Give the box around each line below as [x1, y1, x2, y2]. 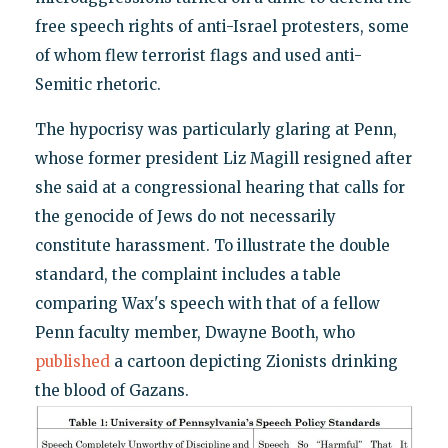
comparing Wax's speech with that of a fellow [34, 293, 380, 313]
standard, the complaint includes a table [34, 264, 341, 284]
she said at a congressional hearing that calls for [34, 177, 405, 197]
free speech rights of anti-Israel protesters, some [34, 16, 409, 36]
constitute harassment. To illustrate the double [34, 235, 390, 255]
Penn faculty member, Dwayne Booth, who [34, 322, 355, 342]
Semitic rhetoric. [34, 74, 161, 94]
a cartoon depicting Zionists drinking [109, 351, 398, 371]
